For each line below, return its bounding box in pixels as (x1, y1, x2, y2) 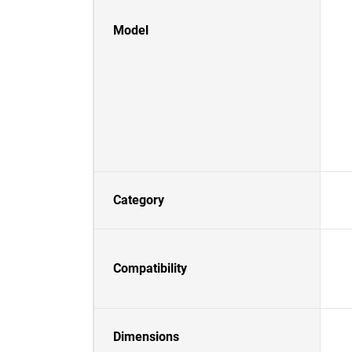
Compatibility (113, 261, 187, 276)
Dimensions (113, 329, 179, 344)
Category (113, 192, 164, 207)
